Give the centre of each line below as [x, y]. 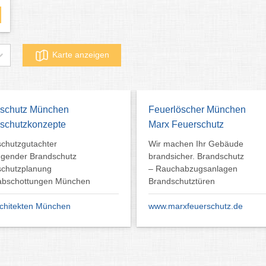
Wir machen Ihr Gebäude [196, 143]
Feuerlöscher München [197, 109]
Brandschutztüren [181, 181]
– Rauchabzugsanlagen [193, 168]
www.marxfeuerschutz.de [195, 206]
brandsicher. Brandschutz [196, 156]
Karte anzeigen [81, 54]
